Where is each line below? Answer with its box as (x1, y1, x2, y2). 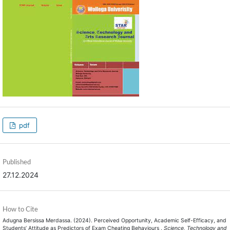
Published (2, 158, 31, 166)
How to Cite (2, 205, 38, 214)
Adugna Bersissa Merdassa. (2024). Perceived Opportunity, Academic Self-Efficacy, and (2, 217, 226, 224)
